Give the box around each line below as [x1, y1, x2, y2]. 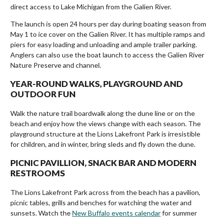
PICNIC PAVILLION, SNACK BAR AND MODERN [10, 158, 196, 168]
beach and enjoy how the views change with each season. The [10, 119, 201, 128]
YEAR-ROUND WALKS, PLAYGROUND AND [10, 79, 183, 89]
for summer [161, 208, 197, 217]
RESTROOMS [10, 168, 65, 179]
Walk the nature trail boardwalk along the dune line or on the [10, 109, 195, 117]
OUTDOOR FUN [10, 89, 76, 100]
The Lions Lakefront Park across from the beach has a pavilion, [10, 188, 200, 196]
